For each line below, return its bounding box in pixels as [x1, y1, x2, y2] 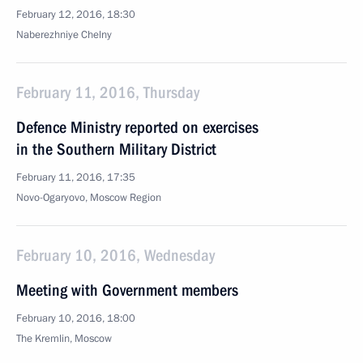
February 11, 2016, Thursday [16, 83, 199, 102]
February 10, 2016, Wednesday [16, 246, 215, 265]
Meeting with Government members [16, 280, 238, 300]
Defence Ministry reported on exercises [16, 117, 258, 137]
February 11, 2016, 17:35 [16, 170, 135, 185]
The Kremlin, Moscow [16, 331, 112, 346]
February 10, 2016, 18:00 [16, 311, 135, 326]
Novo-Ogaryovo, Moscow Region [16, 190, 161, 205]
